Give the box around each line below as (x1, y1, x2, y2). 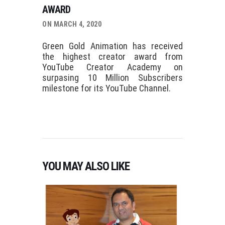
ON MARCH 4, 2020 (42, 20, 101, 28)
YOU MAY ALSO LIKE (42, 159, 130, 173)
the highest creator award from (42, 51, 183, 62)
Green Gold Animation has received (42, 41, 183, 52)
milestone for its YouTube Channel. (42, 83, 171, 94)
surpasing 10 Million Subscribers (42, 72, 183, 83)
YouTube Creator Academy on (42, 62, 183, 73)
